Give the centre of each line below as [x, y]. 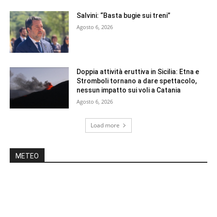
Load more [105, 125]
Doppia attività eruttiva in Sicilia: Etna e [138, 71]
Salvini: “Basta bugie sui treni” [124, 15]
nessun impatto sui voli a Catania [129, 90]
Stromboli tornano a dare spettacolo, [137, 81]
